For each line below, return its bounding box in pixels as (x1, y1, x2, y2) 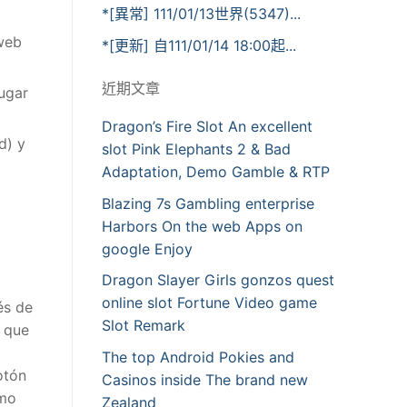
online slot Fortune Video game (102, 293, 317, 313)
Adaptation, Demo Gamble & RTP (102, 163, 330, 182)
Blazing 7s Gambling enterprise (102, 194, 314, 213)
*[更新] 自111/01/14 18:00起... (102, 36, 296, 55)
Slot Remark (102, 316, 185, 335)
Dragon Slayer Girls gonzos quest (102, 271, 334, 290)
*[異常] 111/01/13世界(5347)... (102, 5, 301, 24)
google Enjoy (102, 239, 193, 258)
